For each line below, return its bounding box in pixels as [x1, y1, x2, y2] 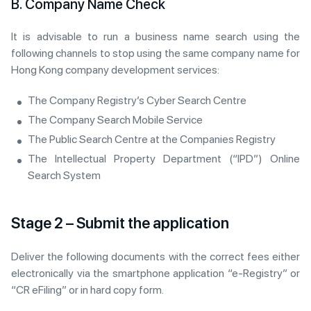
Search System [28, 169, 101, 182]
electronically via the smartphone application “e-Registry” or [11, 267, 300, 280]
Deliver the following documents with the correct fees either [11, 250, 300, 263]
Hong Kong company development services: [11, 63, 219, 76]
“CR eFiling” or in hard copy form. [11, 283, 164, 296]
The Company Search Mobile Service [28, 113, 203, 126]
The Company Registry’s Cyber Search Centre [28, 94, 246, 107]
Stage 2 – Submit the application [11, 214, 229, 232]
